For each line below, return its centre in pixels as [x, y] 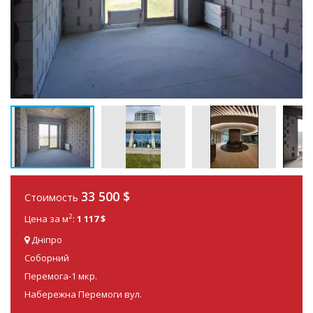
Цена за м [46, 218]
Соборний [47, 257]
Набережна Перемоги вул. [83, 294]
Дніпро [46, 239]
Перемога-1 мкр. [61, 276]
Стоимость [53, 197]
